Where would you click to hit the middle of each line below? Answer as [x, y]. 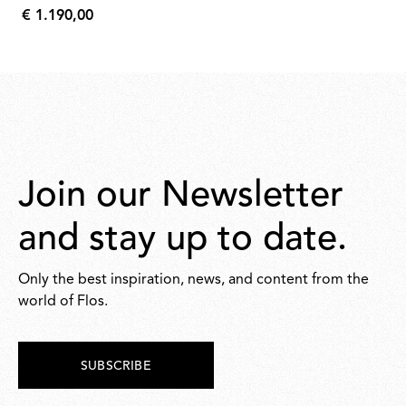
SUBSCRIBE [116, 366]
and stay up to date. [183, 240]
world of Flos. [63, 302]
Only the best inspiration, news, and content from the [193, 280]
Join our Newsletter [181, 197]
